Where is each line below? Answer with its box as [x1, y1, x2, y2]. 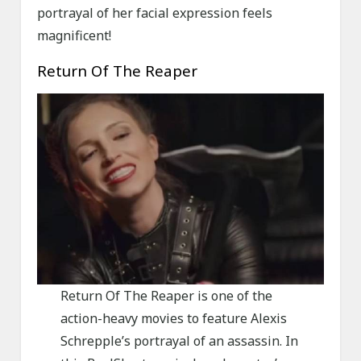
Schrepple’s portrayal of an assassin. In [60, 332, 298, 351]
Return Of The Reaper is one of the [60, 287, 272, 305]
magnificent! [37, 27, 112, 45]
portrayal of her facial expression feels [37, 4, 273, 23]
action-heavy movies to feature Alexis [60, 309, 287, 328]
